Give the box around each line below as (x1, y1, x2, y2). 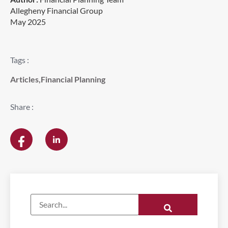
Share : (10, 102, 34, 112)
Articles (10, 74, 39, 84)
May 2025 (10, 16, 46, 26)
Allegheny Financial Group (10, 5, 103, 15)
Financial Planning (41, 74, 105, 84)
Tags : (10, 54, 29, 65)
